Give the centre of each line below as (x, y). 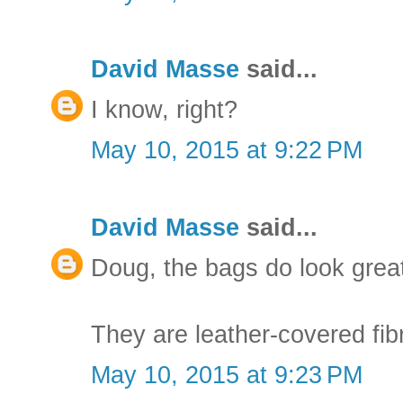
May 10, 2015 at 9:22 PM (227, 150)
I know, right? (164, 109)
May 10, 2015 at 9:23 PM (227, 375)
